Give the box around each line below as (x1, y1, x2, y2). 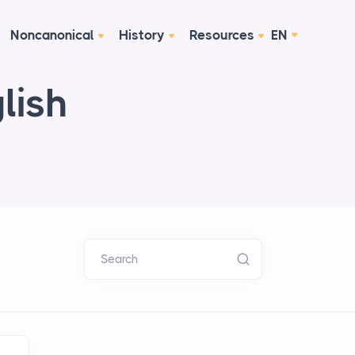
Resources (189, 27, 254, 43)
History (119, 27, 165, 43)
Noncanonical (10, 27, 94, 43)
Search (101, 252, 138, 266)
